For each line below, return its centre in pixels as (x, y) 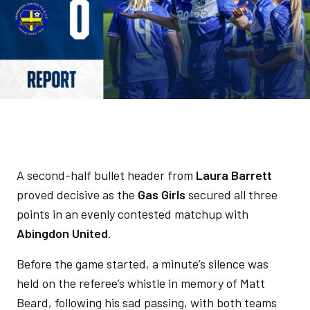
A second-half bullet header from (106, 175)
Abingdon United (62, 233)
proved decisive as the (77, 194)
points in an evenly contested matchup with (133, 214)
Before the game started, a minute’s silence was (143, 264)
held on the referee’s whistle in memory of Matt (141, 283)
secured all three (233, 194)
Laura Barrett (234, 175)
